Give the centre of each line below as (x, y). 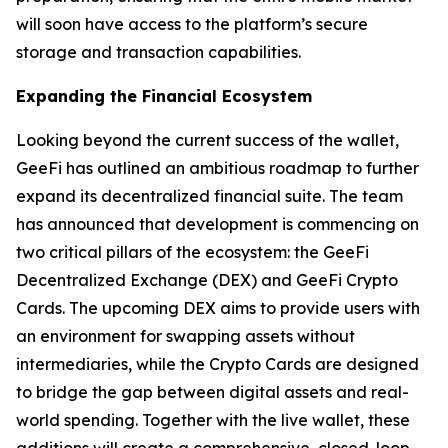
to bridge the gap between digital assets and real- (212, 391)
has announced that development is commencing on (217, 223)
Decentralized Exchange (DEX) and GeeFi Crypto (207, 279)
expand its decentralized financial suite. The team (209, 195)
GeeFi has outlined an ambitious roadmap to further (217, 167)
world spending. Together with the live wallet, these (213, 419)
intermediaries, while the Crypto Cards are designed (217, 363)
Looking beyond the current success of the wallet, (207, 139)
